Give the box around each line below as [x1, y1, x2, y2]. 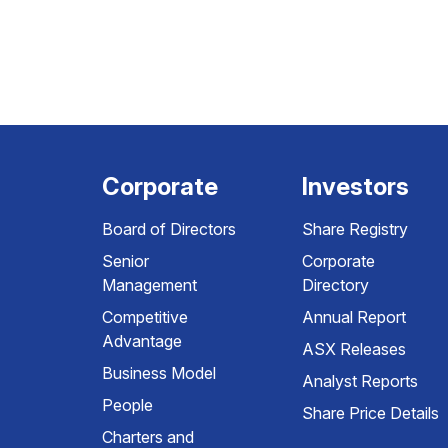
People [102, 395, 153, 415]
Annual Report [302, 307, 406, 327]
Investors [302, 172, 409, 201]
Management [102, 275, 197, 295]
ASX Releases [302, 339, 406, 359]
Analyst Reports [302, 371, 418, 391]
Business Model [102, 363, 216, 383]
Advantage [102, 331, 182, 351]
